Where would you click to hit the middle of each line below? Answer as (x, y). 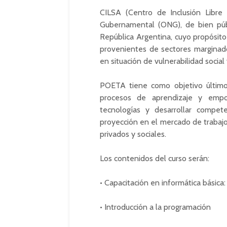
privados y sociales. (133, 134)
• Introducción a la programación (155, 207)
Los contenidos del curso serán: (155, 158)
